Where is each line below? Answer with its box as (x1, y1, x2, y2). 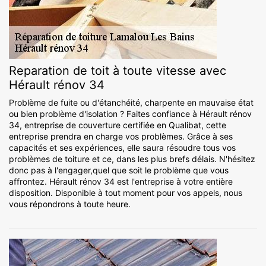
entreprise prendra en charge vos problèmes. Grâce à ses (9, 131, 233, 142)
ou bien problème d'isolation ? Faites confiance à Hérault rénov (9, 109, 252, 119)
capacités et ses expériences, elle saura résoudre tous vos (9, 142, 236, 153)
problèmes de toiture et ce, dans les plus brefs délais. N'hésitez (9, 154, 255, 164)
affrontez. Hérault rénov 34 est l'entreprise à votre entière (9, 176, 233, 187)
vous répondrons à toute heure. (9, 199, 131, 210)
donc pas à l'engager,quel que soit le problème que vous (9, 165, 229, 176)
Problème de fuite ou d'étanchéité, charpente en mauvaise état (9, 97, 254, 108)
